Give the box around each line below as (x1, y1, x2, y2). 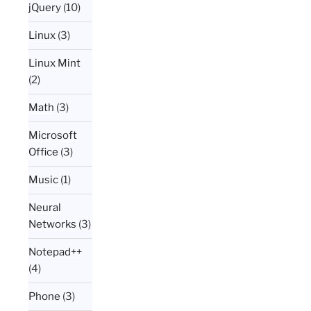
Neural (28, 201, 62, 215)
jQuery (28, 1, 62, 15)
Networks (28, 218, 77, 231)
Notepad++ (28, 246, 83, 259)
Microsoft (28, 129, 78, 142)
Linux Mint (28, 57, 81, 70)
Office (28, 146, 59, 159)
